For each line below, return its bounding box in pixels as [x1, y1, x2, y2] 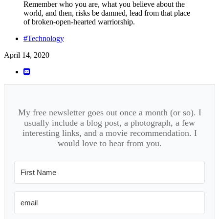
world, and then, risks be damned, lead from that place [23, 8, 190, 17]
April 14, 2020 [4, 50, 49, 59]
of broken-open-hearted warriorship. [23, 17, 135, 26]
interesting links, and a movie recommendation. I [22, 128, 197, 138]
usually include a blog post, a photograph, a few [24, 117, 195, 128]
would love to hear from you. [57, 138, 162, 148]
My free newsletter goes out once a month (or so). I [18, 107, 201, 117]
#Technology [23, 34, 64, 43]
